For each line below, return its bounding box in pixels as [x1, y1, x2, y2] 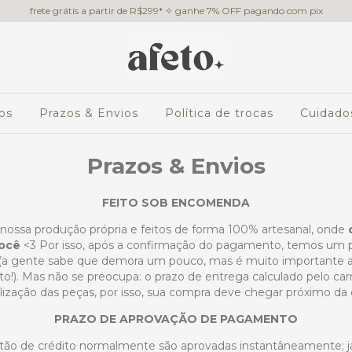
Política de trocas [165, 106, 274, 120]
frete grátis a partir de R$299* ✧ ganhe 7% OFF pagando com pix [29, 5, 323, 16]
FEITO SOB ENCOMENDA [102, 196, 250, 210]
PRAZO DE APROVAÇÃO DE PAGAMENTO [54, 312, 298, 326]
